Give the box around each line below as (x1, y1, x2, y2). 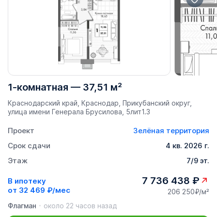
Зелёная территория (133, 126, 209, 136)
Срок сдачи (8, 141, 50, 151)
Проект (8, 126, 34, 136)
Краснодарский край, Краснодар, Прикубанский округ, (8, 99, 192, 108)
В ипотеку (8, 176, 46, 186)
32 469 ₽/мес (19, 185, 70, 195)
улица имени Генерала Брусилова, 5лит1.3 (8, 108, 150, 116)
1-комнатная (8, 81, 68, 93)
